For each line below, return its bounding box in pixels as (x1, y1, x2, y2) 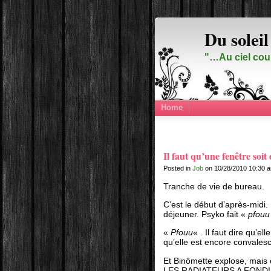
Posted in (163, 165, 193, 172)
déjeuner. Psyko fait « (163, 209, 249, 220)
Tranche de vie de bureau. (163, 181, 265, 191)
